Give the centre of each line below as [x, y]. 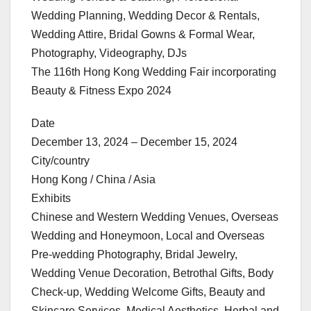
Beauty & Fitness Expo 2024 [101, 90]
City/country [60, 160]
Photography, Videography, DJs [109, 53]
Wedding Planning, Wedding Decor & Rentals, [145, 15]
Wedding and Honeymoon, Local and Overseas [148, 235]
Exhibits [51, 198]
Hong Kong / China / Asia [93, 179]
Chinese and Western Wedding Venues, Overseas [155, 217]
